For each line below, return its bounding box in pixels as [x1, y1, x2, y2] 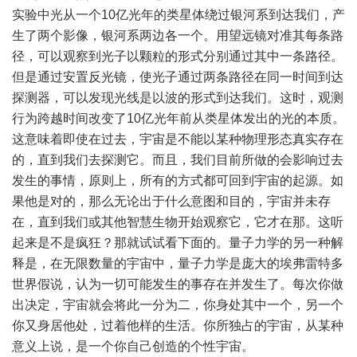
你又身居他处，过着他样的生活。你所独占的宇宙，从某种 [12, 319, 343, 332]
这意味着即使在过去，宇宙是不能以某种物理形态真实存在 [12, 132, 343, 146]
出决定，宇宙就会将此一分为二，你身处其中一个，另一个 [12, 298, 343, 312]
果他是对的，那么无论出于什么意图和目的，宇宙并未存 [12, 194, 331, 208]
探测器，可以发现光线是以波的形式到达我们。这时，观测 [12, 91, 343, 104]
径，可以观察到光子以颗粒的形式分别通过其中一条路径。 [12, 49, 343, 63]
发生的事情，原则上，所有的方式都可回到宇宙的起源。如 [12, 174, 343, 187]
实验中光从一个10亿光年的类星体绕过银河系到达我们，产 [12, 8, 345, 22]
